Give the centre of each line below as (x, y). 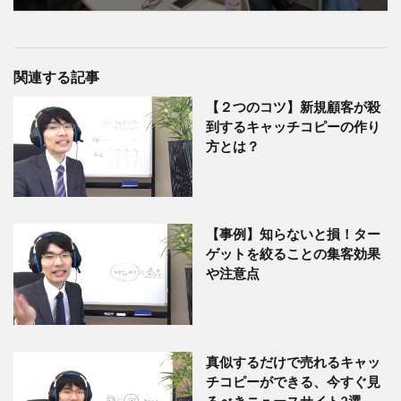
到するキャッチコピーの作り (293, 126)
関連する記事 (56, 76)
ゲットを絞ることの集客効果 (293, 254)
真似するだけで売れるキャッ (293, 361)
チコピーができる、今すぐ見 (293, 381)
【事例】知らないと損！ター (293, 234)
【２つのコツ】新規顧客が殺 (293, 106)
